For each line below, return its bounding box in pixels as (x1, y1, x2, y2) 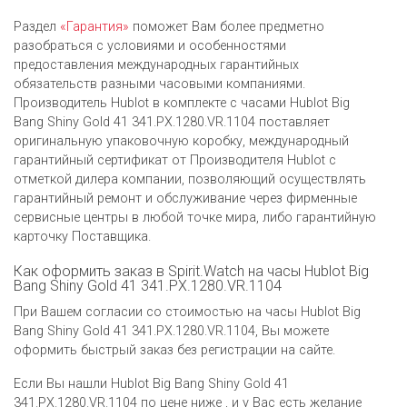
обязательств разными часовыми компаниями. (14, 75, 305, 92)
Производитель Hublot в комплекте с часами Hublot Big (14, 94, 350, 111)
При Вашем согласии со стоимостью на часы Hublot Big (14, 303, 361, 320)
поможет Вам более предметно (129, 18, 324, 35)
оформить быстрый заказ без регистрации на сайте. (14, 342, 335, 358)
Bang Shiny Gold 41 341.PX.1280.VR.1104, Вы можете (14, 323, 329, 339)
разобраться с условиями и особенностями (14, 37, 286, 54)
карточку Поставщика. (14, 228, 151, 244)
